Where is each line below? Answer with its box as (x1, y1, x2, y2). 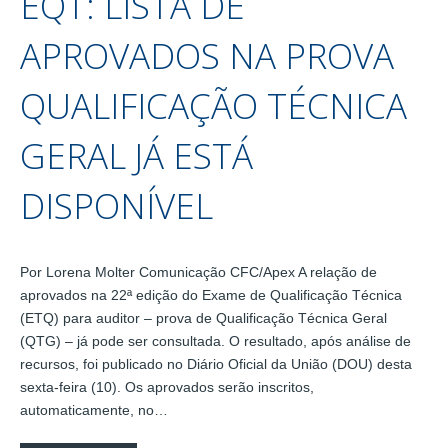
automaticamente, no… (20, 401, 168, 418)
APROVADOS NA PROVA (20, 31, 394, 79)
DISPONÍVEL (20, 181, 213, 229)
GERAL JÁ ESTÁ (20, 131, 253, 179)
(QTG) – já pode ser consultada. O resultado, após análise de (20, 332, 411, 349)
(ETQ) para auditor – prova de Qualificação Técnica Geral (20, 309, 387, 326)
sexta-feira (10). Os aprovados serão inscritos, (20, 378, 314, 395)
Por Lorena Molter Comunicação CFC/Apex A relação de (20, 263, 377, 280)
